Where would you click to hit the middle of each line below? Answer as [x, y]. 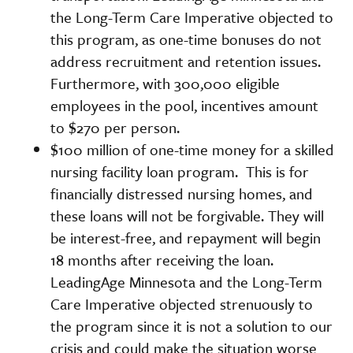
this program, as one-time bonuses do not [186, 39]
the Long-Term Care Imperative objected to [192, 17]
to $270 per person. [115, 127]
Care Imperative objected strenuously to [182, 303]
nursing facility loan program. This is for [180, 171]
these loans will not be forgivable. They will [187, 215]
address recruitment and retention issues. [186, 61]
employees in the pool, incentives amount [184, 105]
